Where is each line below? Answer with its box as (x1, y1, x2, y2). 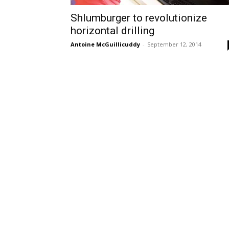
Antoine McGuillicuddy (71, 40, 140, 48)
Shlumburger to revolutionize (71, 12, 207, 24)
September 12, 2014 (147, 40, 201, 48)
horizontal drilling (71, 25, 154, 37)
